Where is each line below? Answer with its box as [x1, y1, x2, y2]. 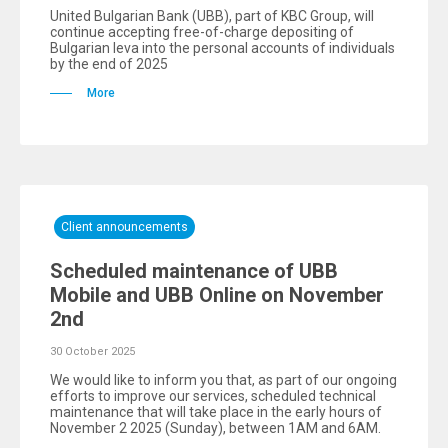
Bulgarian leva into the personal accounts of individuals [50, 40, 395, 56]
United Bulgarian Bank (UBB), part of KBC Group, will [50, 8, 374, 24]
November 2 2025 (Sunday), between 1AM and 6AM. [50, 420, 381, 436]
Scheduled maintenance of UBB [50, 259, 338, 283]
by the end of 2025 [50, 56, 168, 72]
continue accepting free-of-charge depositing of [50, 24, 354, 40]
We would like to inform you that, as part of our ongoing [50, 372, 397, 388]
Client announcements [61, 220, 188, 234]
